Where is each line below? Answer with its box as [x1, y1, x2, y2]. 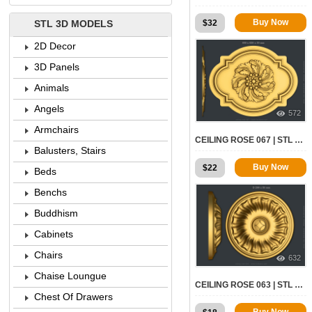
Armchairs [34, 124, 79, 136]
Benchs [34, 187, 67, 198]
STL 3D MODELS [34, 17, 113, 29]
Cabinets [34, 228, 73, 240]
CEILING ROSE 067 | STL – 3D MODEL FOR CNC [295, 134, 303, 145]
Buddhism [34, 208, 78, 219]
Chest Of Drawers [34, 291, 113, 303]
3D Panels [34, 61, 79, 73]
